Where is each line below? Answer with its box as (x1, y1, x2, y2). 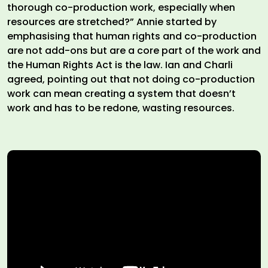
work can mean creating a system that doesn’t (7, 87, 236, 101)
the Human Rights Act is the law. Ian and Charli (7, 58, 233, 72)
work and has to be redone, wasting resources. (7, 101, 234, 115)
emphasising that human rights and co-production (7, 29, 257, 44)
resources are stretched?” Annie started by (7, 15, 217, 29)
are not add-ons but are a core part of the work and (7, 44, 261, 58)
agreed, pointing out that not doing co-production (7, 72, 255, 87)
